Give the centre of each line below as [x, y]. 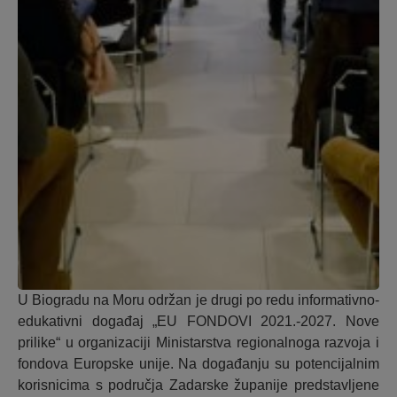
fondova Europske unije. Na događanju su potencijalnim [198, 364]
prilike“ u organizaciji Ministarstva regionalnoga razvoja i [198, 343]
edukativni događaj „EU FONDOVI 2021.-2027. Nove [198, 322]
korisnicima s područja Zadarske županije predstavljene [198, 385]
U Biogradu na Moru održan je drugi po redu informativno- [198, 300]
